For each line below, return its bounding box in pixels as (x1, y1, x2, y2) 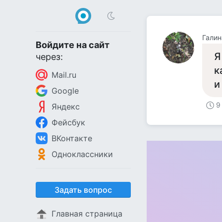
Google (52, 86, 79, 96)
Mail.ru (52, 70, 76, 80)
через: (36, 52, 63, 62)
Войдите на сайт (36, 40, 110, 50)
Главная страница (52, 209, 122, 219)
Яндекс (52, 102, 80, 111)
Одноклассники (52, 149, 113, 159)
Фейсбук (52, 117, 85, 127)
